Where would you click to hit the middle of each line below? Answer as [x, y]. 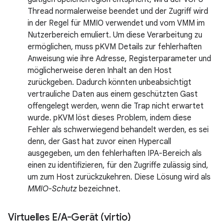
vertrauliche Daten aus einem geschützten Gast [113, 94]
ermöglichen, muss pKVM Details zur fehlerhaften [115, 47]
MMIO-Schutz [52, 189]
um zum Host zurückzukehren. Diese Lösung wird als [119, 177]
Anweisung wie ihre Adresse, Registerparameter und [119, 58]
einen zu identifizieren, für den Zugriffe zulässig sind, [118, 165]
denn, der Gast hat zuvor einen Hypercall [99, 141]
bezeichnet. [99, 189]
